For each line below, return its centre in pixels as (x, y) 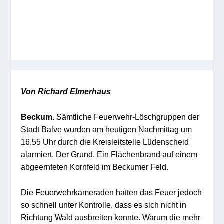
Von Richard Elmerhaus (66, 91)
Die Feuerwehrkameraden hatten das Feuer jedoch (112, 192)
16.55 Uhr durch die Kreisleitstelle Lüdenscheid (105, 142)
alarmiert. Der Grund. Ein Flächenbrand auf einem (109, 154)
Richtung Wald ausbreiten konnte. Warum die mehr (111, 217)
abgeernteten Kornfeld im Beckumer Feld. (95, 167)
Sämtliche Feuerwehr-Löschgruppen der (127, 117)
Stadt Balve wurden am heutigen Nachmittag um (107, 129)
